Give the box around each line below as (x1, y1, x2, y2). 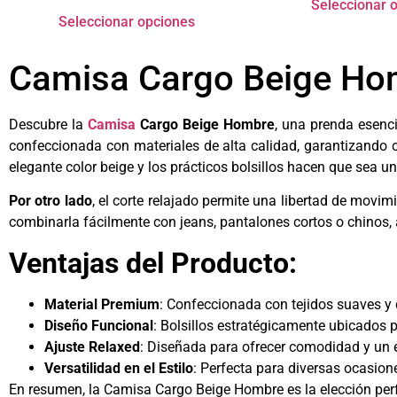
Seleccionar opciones (58, 13, 195, 31)
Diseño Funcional (44, 316, 153, 334)
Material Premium (44, 295, 160, 313)
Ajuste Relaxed (44, 338, 140, 355)
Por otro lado (9, 192, 92, 210)
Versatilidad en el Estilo (44, 359, 193, 377)
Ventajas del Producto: (9, 245, 297, 280)
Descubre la (9, 116, 89, 134)
